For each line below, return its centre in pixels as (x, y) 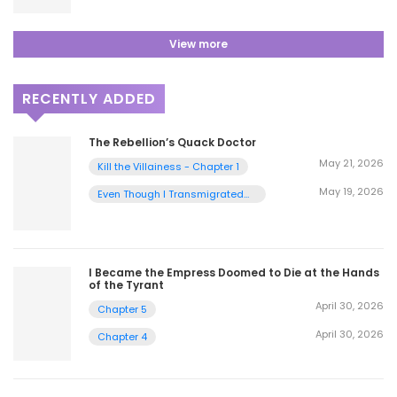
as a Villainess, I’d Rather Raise (176, 208)
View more (198, 44)
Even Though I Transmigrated (171, 194)
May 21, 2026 (351, 163)
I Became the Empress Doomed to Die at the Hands (234, 273)
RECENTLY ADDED (89, 99)
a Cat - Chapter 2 (142, 222)
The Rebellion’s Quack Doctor (172, 143)
